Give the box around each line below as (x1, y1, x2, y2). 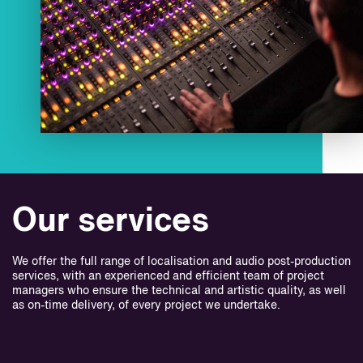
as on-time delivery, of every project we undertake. (12, 300, 280, 312)
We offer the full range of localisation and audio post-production (12, 256, 351, 268)
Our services (12, 205, 209, 238)
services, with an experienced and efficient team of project (12, 271, 324, 283)
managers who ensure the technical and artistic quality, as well (12, 285, 346, 297)
